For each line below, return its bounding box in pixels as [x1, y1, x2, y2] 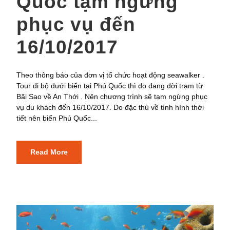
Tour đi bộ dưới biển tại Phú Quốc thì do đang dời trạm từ [16, 82, 203, 90]
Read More [30, 148, 68, 156]
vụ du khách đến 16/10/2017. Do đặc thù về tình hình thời [16, 103, 204, 111]
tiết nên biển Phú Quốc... [16, 114, 97, 122]
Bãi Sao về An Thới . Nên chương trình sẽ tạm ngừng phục [16, 92, 207, 101]
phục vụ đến [16, 14, 136, 35]
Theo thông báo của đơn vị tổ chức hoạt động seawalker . [16, 71, 204, 79]
